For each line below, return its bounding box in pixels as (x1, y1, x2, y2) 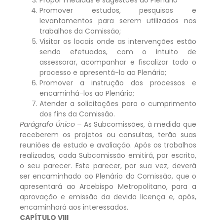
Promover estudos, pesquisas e (39, 5, 196, 15)
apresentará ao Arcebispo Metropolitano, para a (20, 181, 196, 191)
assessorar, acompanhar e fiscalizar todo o (39, 57, 196, 67)
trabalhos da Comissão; (39, 26, 121, 36)
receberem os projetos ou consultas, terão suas (20, 129, 196, 140)
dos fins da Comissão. (39, 109, 115, 119)
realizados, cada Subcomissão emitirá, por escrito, (20, 150, 196, 160)
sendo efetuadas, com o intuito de (39, 46, 196, 57)
